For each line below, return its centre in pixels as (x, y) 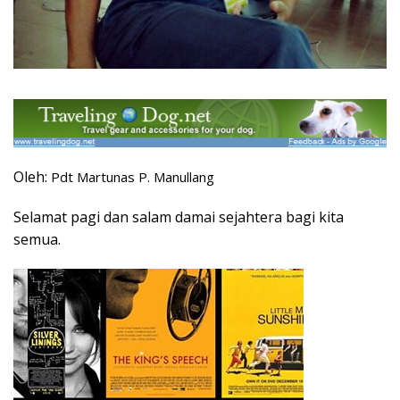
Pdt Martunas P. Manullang (133, 176)
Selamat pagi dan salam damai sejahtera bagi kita (179, 217)
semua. (37, 239)
